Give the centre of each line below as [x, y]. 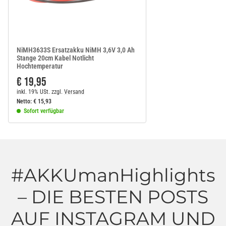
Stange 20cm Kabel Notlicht [55, 58]
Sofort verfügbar [44, 111]
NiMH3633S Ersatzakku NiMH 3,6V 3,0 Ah [76, 50]
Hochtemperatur [40, 66]
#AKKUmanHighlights [113, 175]
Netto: [24, 101]
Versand [74, 92]
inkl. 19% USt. [33, 92]
